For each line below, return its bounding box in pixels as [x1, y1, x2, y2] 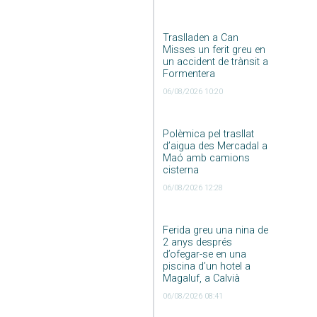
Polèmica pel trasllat [162, 127, 254, 140]
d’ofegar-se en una [162, 248, 246, 260]
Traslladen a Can [162, 31, 238, 44]
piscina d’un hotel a [162, 260, 250, 272]
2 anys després [162, 236, 232, 248]
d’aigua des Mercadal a [162, 139, 267, 152]
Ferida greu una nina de [162, 224, 268, 236]
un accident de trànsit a [162, 55, 268, 68]
